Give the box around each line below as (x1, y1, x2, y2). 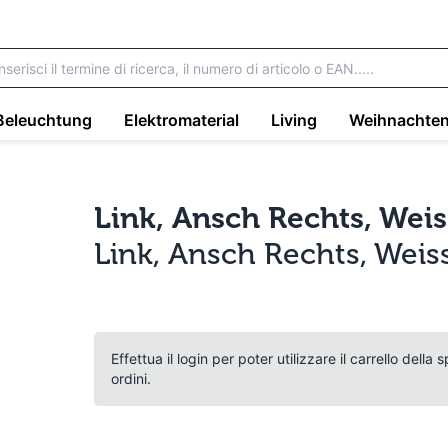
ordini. (111, 370, 152, 387)
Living (271, 109, 317, 130)
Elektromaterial (124, 109, 239, 130)
